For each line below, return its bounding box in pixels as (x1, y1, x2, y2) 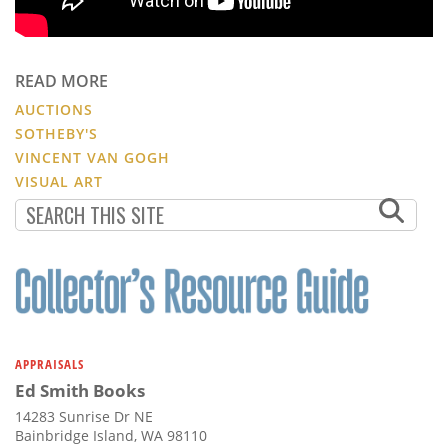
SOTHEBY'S (15, 123, 98, 143)
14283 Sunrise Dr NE (15, 406, 153, 426)
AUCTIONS (15, 99, 93, 119)
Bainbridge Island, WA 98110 (15, 425, 207, 445)
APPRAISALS (15, 354, 84, 373)
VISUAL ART (15, 171, 103, 191)
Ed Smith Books (15, 378, 145, 402)
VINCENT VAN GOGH (15, 147, 170, 167)
